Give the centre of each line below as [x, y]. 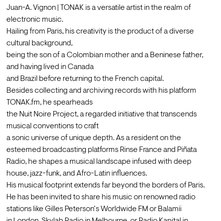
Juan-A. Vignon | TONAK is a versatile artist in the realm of [98, 8]
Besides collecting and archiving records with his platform [101, 91]
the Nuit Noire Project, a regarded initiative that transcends [101, 115]
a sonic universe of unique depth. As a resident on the [93, 138]
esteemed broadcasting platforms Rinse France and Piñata [101, 150]
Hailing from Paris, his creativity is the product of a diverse [100, 32]
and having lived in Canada [50, 67]
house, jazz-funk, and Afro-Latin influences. [76, 174]
